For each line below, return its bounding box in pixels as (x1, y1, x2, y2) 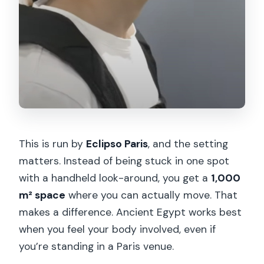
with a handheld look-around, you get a (19, 171, 212, 184)
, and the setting (148, 137, 229, 150)
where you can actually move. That (65, 189, 238, 202)
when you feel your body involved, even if (19, 223, 216, 236)
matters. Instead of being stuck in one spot (19, 154, 230, 167)
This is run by (19, 137, 87, 150)
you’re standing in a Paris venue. (19, 240, 174, 253)
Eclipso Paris (86, 137, 148, 150)
